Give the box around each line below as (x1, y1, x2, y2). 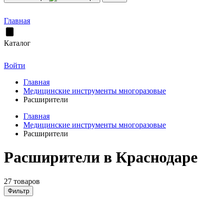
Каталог (4, 39, 31, 47)
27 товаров (4, 177, 40, 185)
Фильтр (8, 187, 29, 195)
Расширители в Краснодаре (4, 148, 198, 166)
